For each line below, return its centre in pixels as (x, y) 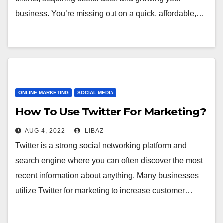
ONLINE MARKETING (44, 92)
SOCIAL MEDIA (95, 92)
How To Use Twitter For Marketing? (111, 112)
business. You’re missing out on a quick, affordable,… (110, 14)
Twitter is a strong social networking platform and (101, 146)
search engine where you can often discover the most (109, 161)
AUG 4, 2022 (45, 131)
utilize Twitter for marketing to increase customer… (104, 190)
